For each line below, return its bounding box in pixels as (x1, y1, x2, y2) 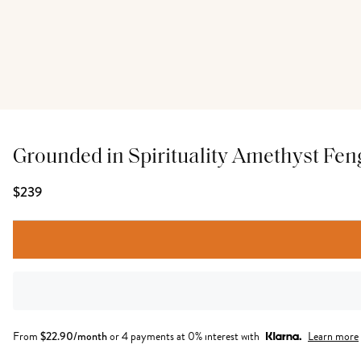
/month (73, 328, 107, 344)
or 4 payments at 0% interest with (110, 328, 259, 345)
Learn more (308, 328, 359, 345)
